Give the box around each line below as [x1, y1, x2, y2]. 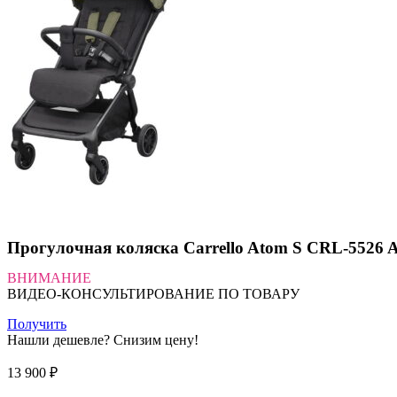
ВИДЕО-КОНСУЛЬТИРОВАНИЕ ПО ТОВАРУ [7, 285, 303, 301]
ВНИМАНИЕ [7, 269, 91, 285]
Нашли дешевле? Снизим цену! [7, 331, 198, 347]
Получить [7, 315, 66, 331]
